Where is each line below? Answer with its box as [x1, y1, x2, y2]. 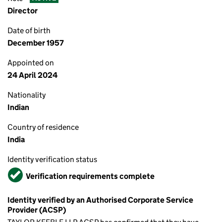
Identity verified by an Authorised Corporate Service [7, 195, 193, 205]
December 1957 [7, 38, 64, 48]
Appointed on [7, 58, 54, 67]
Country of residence [7, 122, 79, 132]
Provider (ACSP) [7, 205, 66, 215]
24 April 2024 [7, 70, 57, 80]
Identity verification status [7, 155, 97, 164]
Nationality [7, 90, 46, 100]
